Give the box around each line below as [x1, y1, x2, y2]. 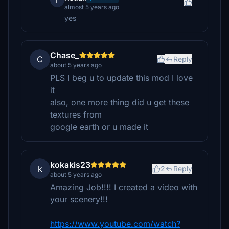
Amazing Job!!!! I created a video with [50, 182, 197, 192]
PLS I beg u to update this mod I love [50, 73, 193, 83]
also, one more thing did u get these [50, 97, 189, 107]
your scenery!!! [50, 194, 108, 204]
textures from [50, 109, 102, 120]
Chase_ [50, 50, 79, 60]
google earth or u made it [50, 122, 148, 132]
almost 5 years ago [64, 3, 119, 11]
